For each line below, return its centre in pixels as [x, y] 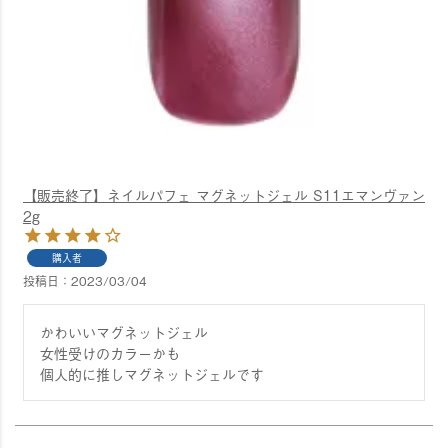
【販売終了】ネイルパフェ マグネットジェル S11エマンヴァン [224, 194]
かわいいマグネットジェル [124, 331]
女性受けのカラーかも [110, 352]
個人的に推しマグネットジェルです [152, 373]
